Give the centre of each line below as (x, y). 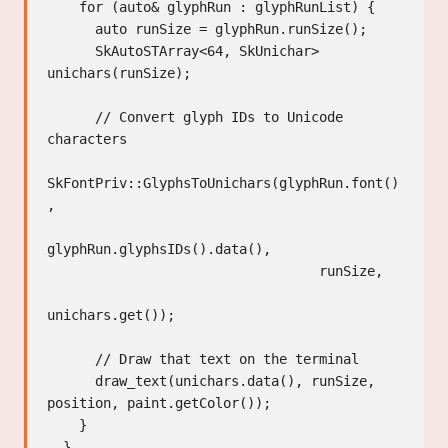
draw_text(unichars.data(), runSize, (71, 380)
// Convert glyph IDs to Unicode (71, 116)
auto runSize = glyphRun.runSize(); (71, 28)
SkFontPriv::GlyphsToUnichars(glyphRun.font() (223, 182)
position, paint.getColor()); (159, 402)
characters (87, 138)
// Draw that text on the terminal (71, 358)
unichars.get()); (111, 314)
